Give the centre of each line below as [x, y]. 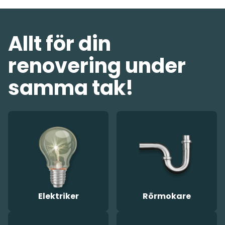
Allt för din [60, 44]
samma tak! [71, 88]
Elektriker [58, 196]
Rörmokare [167, 196]
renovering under [97, 66]
